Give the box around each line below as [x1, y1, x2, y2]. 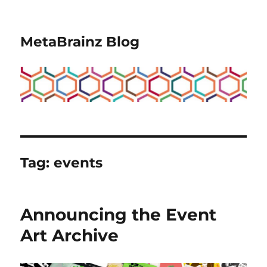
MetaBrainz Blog [20, 33, 140, 50]
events [54, 154, 103, 171]
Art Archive [20, 225, 119, 246]
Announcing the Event [20, 204, 217, 225]
